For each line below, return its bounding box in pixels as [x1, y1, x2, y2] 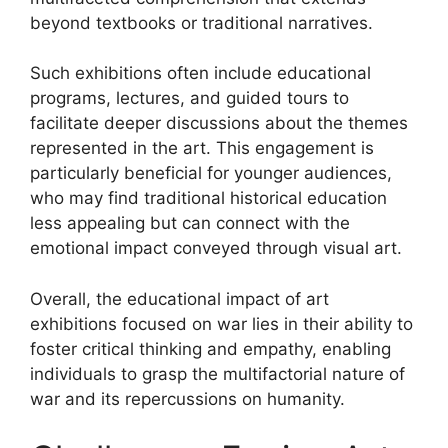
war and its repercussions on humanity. [30, 388, 345, 409]
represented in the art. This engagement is [30, 138, 374, 158]
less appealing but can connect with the [30, 213, 350, 233]
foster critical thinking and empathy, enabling [30, 338, 391, 359]
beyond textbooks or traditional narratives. [30, 12, 373, 33]
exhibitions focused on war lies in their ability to [30, 313, 413, 334]
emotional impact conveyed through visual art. [30, 238, 402, 258]
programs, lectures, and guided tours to [30, 88, 349, 108]
